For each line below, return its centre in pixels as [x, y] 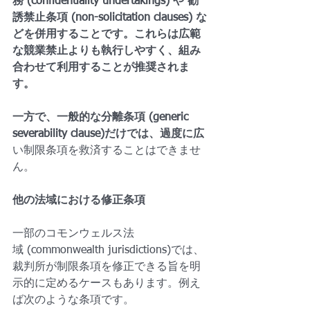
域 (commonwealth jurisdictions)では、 [108, 250]
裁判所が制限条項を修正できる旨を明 [107, 267]
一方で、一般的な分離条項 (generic [102, 118]
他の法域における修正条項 [79, 201]
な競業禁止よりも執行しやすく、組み [107, 51]
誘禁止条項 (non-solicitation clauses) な [110, 18]
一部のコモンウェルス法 [73, 234]
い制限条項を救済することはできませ [107, 151]
